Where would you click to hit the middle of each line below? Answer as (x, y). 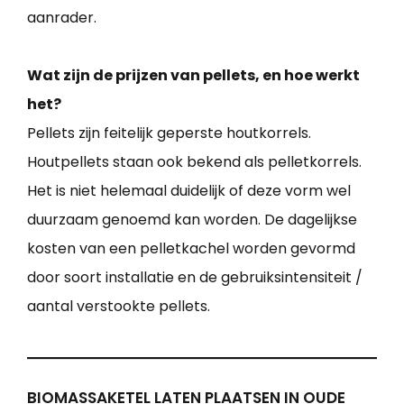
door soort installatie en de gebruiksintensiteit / (195, 278)
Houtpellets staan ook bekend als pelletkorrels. (194, 162)
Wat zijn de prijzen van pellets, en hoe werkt (193, 76)
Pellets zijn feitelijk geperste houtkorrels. (169, 133)
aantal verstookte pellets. (119, 307)
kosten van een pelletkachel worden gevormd (191, 249)
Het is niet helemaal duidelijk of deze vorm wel (189, 191)
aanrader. (62, 18)
